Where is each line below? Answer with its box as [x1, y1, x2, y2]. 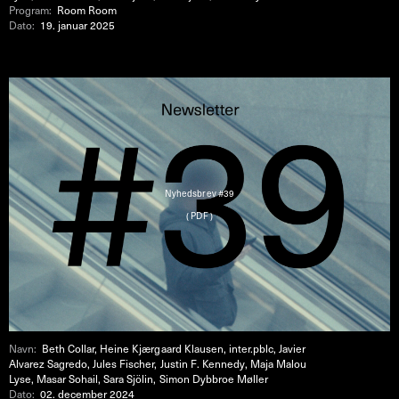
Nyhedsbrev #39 [165, 186, 234, 200]
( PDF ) [186, 208, 213, 223]
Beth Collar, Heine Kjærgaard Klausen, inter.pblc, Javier [42, 339, 306, 356]
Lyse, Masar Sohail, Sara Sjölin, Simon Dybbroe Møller [9, 370, 268, 387]
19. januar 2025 [40, 16, 116, 33]
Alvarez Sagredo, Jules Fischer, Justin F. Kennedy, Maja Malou [9, 354, 306, 371]
